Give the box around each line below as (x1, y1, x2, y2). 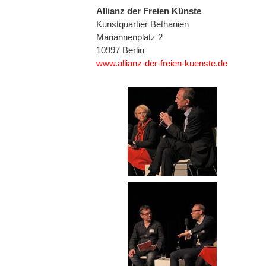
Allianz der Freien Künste (96, 6, 201, 17)
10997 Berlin (96, 45, 144, 56)
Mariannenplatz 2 (96, 32, 163, 43)
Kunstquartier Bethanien (96, 19, 189, 30)
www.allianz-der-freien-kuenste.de (96, 58, 227, 69)
